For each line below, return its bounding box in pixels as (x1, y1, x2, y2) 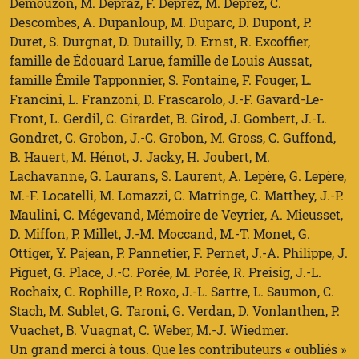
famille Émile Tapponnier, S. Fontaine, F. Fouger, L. (10, 71, 312, 88)
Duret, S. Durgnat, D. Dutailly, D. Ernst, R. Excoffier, (10, 33, 310, 50)
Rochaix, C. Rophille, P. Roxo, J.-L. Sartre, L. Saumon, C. (10, 283, 334, 300)
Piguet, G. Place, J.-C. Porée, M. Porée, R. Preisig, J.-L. (10, 264, 321, 280)
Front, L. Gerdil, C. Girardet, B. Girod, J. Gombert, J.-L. (10, 110, 327, 127)
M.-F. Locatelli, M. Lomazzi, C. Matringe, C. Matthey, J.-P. (10, 187, 344, 204)
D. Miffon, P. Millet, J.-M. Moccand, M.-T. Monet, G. (10, 225, 310, 242)
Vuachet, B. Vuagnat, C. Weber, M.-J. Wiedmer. (10, 321, 288, 338)
